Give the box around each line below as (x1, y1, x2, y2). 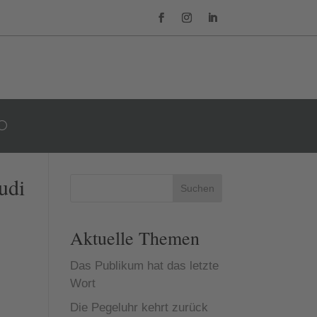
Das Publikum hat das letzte (69, 259, 219, 272)
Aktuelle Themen (69, 226, 200, 250)
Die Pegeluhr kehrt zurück (69, 300, 208, 314)
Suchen (180, 183, 214, 194)
